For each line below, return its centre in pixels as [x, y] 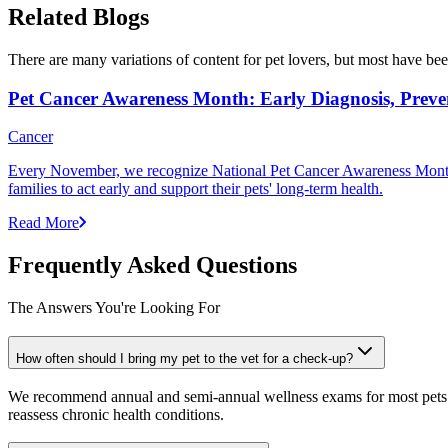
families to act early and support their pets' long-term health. [195, 189]
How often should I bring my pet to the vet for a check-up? [184, 358]
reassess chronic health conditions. [116, 414]
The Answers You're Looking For [114, 308]
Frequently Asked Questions [152, 265]
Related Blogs [78, 17]
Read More [43, 223]
